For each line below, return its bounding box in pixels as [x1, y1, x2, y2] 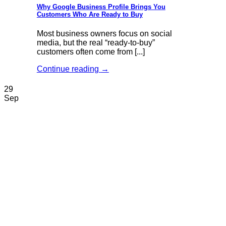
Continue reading [36, 65, 101, 73]
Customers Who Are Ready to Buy [36, 10, 143, 18]
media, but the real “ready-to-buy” [36, 38, 155, 47]
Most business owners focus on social [36, 29, 172, 38]
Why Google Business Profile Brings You [36, 3, 165, 11]
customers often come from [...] [36, 47, 145, 56]
